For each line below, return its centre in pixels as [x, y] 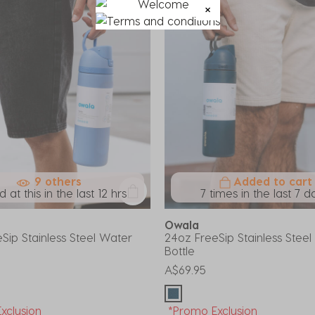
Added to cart [272, 181]
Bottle [180, 251]
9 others [58, 181]
